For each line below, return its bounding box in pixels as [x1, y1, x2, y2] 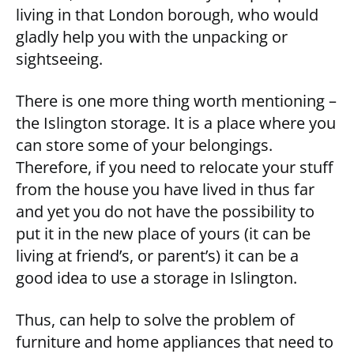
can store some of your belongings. [16, 134, 273, 156]
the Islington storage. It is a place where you [16, 112, 336, 134]
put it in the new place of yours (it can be [16, 223, 311, 245]
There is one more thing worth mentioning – [16, 90, 337, 112]
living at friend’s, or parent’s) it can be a [16, 245, 299, 267]
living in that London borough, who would [16, 4, 318, 26]
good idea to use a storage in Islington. [16, 267, 297, 289]
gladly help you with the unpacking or [16, 26, 288, 48]
